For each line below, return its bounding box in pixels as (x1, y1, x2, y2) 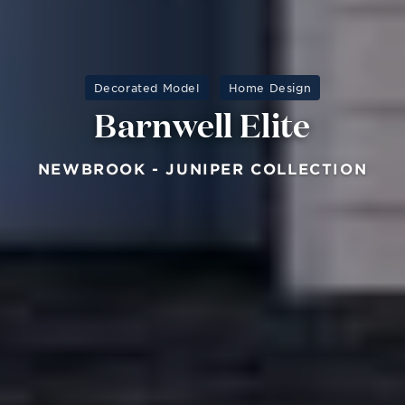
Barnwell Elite (94, 100, 311, 146)
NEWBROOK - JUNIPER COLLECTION (37, 158, 368, 177)
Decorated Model (93, 80, 200, 95)
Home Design (228, 80, 312, 95)
